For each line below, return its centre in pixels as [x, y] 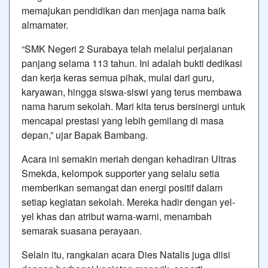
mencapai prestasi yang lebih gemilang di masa [123, 120]
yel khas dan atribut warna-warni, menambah [117, 216]
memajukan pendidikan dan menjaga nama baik [124, 10]
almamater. [45, 25]
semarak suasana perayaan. [82, 230]
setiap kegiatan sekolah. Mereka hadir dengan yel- [128, 202]
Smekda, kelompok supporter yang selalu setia [121, 173]
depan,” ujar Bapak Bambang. [85, 135]
